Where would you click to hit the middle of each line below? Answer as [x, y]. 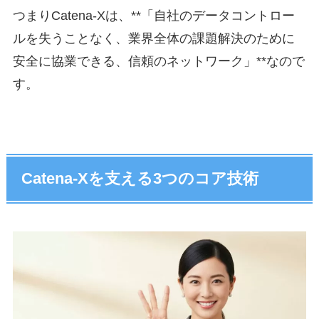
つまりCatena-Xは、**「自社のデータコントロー [153, 15]
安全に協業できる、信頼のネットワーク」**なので [158, 61]
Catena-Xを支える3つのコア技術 [140, 178]
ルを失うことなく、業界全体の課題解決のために [153, 38]
